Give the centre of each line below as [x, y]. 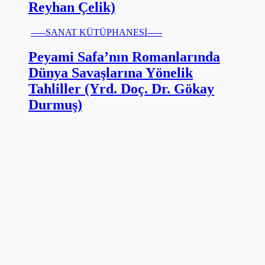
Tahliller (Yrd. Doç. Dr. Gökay [121, 89]
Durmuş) [55, 105]
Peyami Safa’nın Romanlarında [124, 57]
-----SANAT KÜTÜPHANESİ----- [96, 32]
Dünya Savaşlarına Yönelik [111, 73]
